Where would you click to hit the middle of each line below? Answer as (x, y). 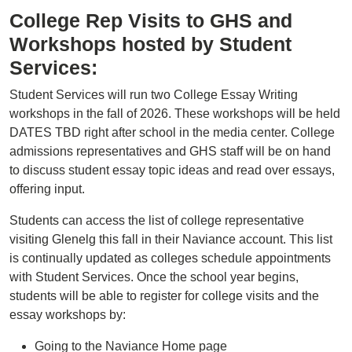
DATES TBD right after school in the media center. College (172, 132)
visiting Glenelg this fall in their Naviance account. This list (171, 239)
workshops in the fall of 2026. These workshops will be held (175, 114)
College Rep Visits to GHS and (151, 20)
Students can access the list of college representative (157, 220)
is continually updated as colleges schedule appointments (170, 258)
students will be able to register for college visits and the (164, 296)
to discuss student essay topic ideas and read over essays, (172, 170)
